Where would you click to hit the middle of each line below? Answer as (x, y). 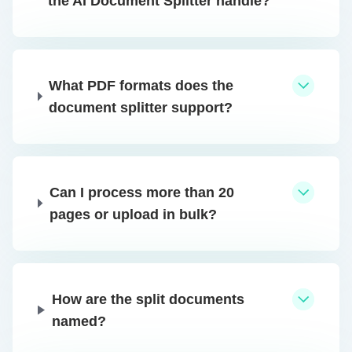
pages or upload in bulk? (133, 214)
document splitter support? (141, 107)
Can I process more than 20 (141, 192)
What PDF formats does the (141, 85)
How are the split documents (148, 299)
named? (79, 321)
